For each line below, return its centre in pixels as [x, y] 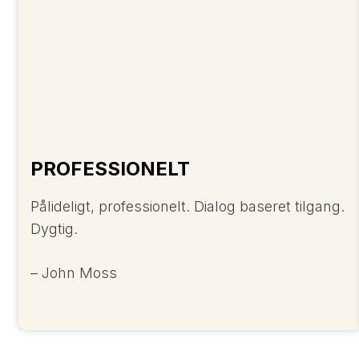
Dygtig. [54, 228]
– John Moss [74, 272]
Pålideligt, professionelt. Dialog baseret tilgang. [188, 206]
